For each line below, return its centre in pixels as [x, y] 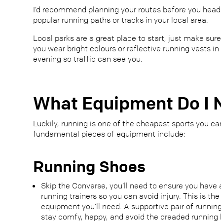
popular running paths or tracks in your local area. [121, 20]
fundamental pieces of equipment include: [110, 134]
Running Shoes [90, 167]
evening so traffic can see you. [90, 59]
